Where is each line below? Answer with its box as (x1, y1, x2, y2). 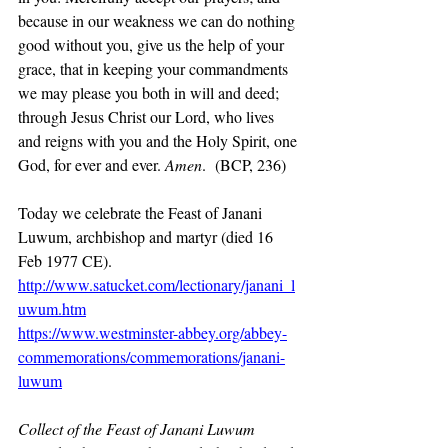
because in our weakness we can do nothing (18, 10, 299, 31)
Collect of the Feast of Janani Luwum (18, 418, 255, 439)
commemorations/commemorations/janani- (18, 346, 285, 367)
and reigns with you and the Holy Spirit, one (18, 130, 301, 151)
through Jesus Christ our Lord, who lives (18, 106, 278, 127)
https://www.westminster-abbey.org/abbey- (18, 322, 287, 343)
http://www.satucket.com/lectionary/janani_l (18, 274, 295, 295)
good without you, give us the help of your (18, 34, 288, 55)
